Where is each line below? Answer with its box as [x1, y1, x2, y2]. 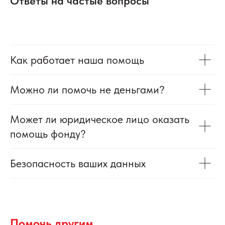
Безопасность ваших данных [10, 156, 146, 170]
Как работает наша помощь [10, 53, 144, 66]
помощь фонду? [10, 127, 86, 140]
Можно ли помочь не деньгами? [10, 82, 165, 96]
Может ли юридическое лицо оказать [10, 112, 189, 126]
